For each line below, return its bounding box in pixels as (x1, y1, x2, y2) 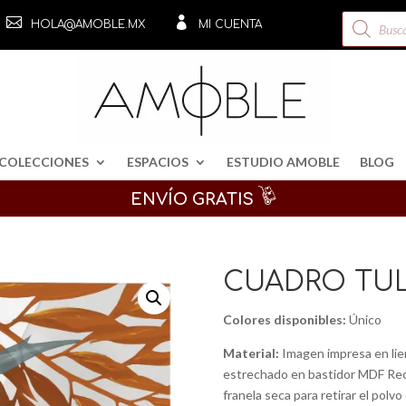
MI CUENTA (198, 18, 262, 31)
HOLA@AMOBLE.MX (30, 18, 145, 31)
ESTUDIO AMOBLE (227, 154, 340, 169)
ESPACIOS (127, 154, 188, 169)
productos (341, 34, 401, 49)
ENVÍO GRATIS (130, 189, 258, 208)
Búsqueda (341, 8, 399, 24)
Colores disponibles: (222, 311, 346, 327)
